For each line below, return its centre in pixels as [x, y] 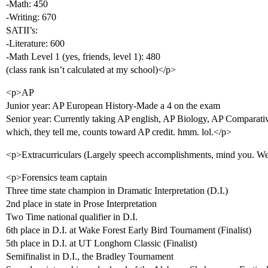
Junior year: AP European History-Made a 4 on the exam [113, 106]
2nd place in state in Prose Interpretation [81, 204]
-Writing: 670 [31, 17]
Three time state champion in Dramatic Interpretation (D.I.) [117, 191]
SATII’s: [22, 30]
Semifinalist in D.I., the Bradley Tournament [90, 256]
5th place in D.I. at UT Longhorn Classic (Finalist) [101, 243]
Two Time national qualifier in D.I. [72, 217]
